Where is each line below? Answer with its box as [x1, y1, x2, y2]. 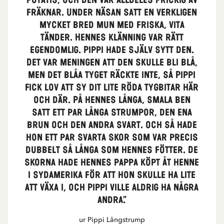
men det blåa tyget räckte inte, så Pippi [28, 69, 196, 81]
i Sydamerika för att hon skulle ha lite [28, 169, 196, 181]
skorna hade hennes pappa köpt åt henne [24, 156, 199, 169]
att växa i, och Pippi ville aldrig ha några [25, 181, 199, 194]
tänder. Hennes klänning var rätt [40, 31, 183, 44]
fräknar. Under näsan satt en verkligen [26, 6, 197, 19]
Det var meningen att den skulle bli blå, [26, 56, 197, 69]
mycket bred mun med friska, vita [39, 19, 184, 31]
